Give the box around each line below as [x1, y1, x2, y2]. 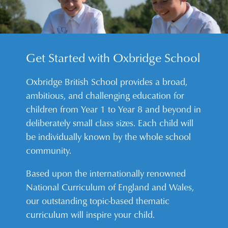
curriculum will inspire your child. [26, 208, 155, 221]
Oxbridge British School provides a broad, [26, 75, 188, 89]
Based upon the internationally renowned [26, 166, 186, 180]
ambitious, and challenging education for [26, 89, 185, 102]
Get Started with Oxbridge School [26, 49, 201, 67]
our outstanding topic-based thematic [26, 194, 170, 208]
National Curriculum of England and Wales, [26, 180, 194, 194]
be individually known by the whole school [26, 130, 191, 144]
